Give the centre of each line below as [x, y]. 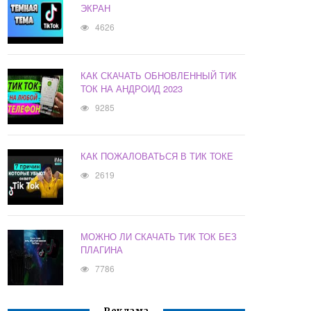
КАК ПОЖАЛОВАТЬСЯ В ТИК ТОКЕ [157, 156]
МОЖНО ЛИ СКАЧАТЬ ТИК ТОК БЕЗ [159, 237]
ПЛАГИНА [102, 250]
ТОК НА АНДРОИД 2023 [132, 89]
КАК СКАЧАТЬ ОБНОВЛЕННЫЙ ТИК [159, 76]
